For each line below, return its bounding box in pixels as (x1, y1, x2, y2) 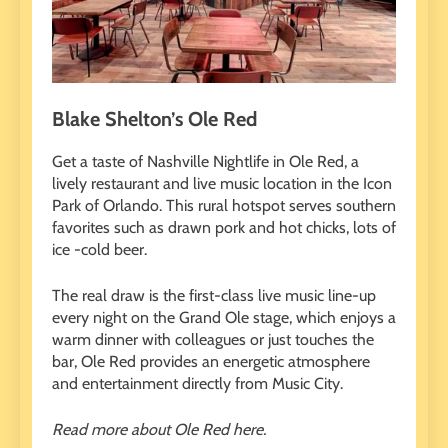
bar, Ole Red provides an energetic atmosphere (52, 352, 370, 372)
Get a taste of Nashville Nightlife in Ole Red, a (52, 152, 359, 172)
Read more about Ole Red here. (52, 420, 266, 440)
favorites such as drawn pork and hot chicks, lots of (52, 218, 396, 238)
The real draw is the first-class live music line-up (52, 286, 376, 306)
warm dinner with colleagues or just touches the (52, 330, 374, 350)
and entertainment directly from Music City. (52, 374, 343, 394)
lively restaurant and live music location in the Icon (52, 174, 392, 194)
